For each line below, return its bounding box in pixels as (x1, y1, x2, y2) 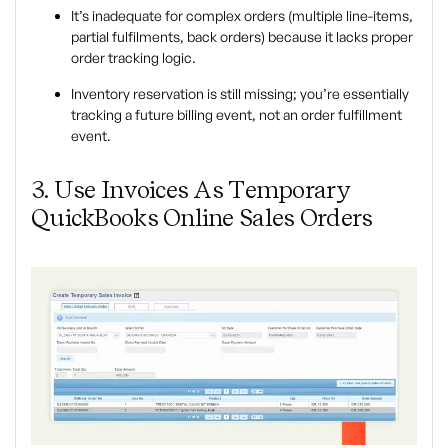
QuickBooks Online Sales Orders (31, 202, 373, 232)
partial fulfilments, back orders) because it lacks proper (71, 27, 413, 45)
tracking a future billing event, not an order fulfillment (71, 105, 402, 123)
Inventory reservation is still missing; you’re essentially (71, 84, 409, 102)
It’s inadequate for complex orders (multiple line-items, (71, 6, 413, 24)
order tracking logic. (71, 48, 196, 66)
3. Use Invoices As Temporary (31, 174, 350, 204)
